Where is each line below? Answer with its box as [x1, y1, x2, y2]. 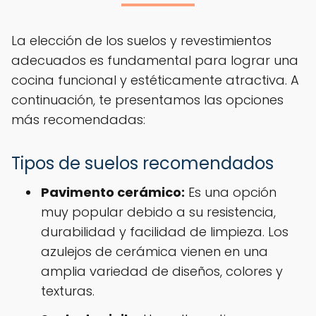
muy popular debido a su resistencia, [41, 202, 276, 221]
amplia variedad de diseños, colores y [41, 262, 283, 280]
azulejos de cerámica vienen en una [41, 242, 268, 260]
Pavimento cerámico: [41, 183, 185, 201]
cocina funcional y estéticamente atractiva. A [11, 71, 299, 89]
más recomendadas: [11, 110, 145, 128]
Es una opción [185, 183, 276, 201]
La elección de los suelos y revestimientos [11, 31, 272, 49]
